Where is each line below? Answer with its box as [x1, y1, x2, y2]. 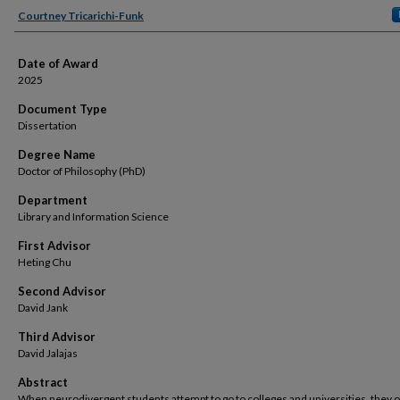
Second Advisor [18, 284, 106, 298]
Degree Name [18, 147, 96, 162]
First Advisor [18, 238, 91, 253]
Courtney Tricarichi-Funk [18, 9, 144, 22]
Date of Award [18, 56, 98, 71]
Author [14, 4, 71, 26]
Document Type [18, 102, 107, 116]
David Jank [18, 301, 68, 314]
